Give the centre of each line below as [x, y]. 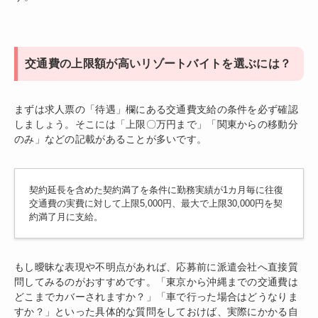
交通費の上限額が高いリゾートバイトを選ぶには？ [158, 63]
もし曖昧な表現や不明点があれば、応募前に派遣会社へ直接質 [156, 267]
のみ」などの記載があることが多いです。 [111, 139]
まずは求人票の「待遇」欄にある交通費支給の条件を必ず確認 [156, 109]
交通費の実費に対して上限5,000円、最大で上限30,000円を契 [156, 203]
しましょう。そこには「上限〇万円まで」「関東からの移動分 [156, 124]
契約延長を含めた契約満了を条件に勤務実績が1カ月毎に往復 [156, 190]
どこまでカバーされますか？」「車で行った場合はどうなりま [156, 296]
